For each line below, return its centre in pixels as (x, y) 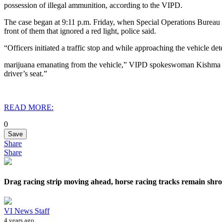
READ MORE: (29, 107)
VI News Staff (27, 211)
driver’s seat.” (26, 73)
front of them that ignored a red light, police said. (80, 31)
